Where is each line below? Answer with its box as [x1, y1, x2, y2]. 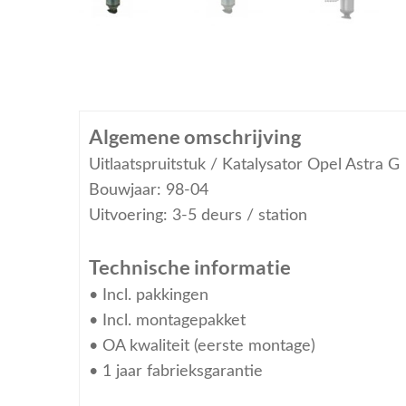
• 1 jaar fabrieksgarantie [88, 363, 263, 380]
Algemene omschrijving [88, 124, 301, 150]
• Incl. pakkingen [88, 287, 208, 304]
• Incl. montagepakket [88, 313, 246, 329]
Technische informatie [88, 255, 291, 280]
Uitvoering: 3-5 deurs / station [88, 208, 307, 224]
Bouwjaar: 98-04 [88, 182, 208, 198]
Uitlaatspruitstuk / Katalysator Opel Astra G [88, 157, 400, 173]
